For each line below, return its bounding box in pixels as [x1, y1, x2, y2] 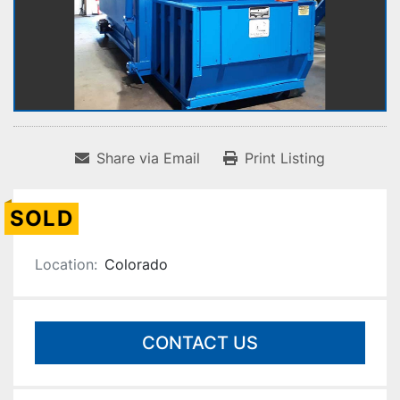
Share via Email [96, 149, 200, 168]
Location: [35, 255, 97, 274]
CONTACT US [142, 332, 258, 354]
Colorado [104, 255, 168, 274]
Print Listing [245, 149, 325, 168]
